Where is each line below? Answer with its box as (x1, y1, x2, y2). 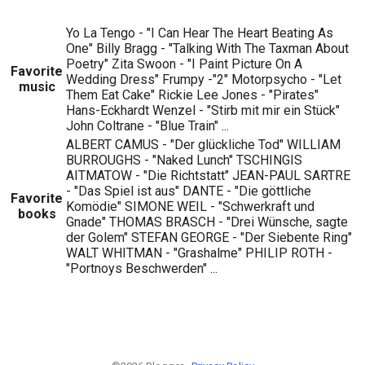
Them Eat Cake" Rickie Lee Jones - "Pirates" (66, 86, 319, 103)
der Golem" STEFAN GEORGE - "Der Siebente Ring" (66, 229, 352, 245)
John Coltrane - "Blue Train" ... (66, 117, 229, 134)
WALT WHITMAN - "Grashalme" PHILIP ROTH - (66, 244, 332, 261)
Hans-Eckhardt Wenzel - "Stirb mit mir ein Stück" (66, 102, 340, 118)
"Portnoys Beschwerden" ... (66, 260, 218, 276)
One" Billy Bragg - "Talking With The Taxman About (66, 40, 349, 56)
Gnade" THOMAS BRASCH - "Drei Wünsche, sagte (66, 213, 348, 230)
